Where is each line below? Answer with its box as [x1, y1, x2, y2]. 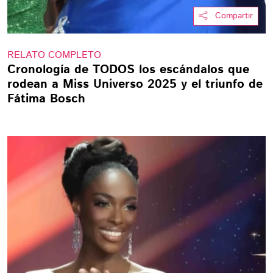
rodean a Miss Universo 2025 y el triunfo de [7, 76, 263, 93]
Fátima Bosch [7, 90, 85, 108]
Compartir [215, 10, 253, 22]
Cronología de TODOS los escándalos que [7, 61, 249, 79]
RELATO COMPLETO [7, 48, 101, 62]
